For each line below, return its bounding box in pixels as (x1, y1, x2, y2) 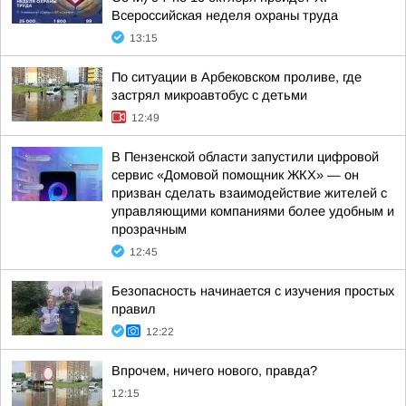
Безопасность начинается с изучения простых (111, 284, 394, 298)
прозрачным (111, 222, 187, 237)
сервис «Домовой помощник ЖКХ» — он (111, 168, 359, 182)
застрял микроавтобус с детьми (111, 88, 307, 102)
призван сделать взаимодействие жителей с (111, 186, 387, 200)
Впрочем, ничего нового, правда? (111, 363, 317, 378)
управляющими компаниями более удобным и (111, 204, 394, 218)
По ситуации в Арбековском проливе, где (111, 70, 362, 84)
